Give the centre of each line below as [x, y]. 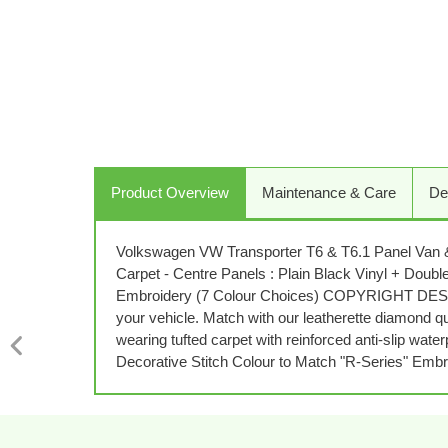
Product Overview [170, 192]
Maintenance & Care [329, 192]
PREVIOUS [44, 364]
